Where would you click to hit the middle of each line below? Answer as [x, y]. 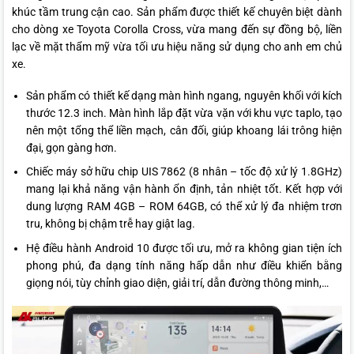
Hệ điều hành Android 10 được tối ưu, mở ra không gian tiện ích [184, 248]
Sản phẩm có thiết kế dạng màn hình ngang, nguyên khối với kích [184, 95]
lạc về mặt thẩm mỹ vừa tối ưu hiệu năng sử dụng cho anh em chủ [177, 46]
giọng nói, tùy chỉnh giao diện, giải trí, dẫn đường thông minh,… [178, 282]
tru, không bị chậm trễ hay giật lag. [111, 224]
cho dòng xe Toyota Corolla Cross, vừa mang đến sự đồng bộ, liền [177, 29]
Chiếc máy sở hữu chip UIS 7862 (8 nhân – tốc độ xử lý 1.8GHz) [184, 172]
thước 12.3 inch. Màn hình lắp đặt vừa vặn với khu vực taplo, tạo [184, 113]
